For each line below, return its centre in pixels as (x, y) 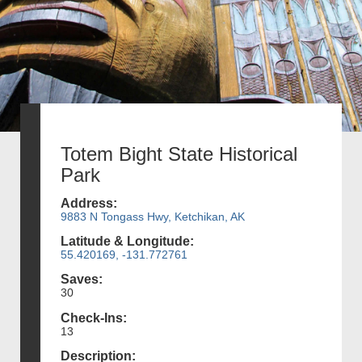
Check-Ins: (94, 318)
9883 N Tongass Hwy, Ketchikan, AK (153, 216)
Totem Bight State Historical (179, 154)
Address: (89, 203)
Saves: (82, 280)
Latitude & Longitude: (127, 242)
